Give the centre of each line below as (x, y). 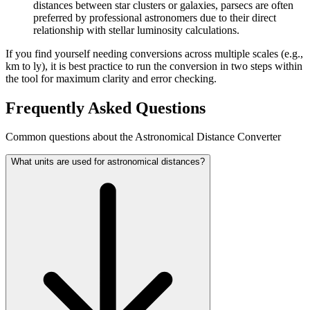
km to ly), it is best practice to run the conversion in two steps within (154, 66)
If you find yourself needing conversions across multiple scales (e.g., (154, 53)
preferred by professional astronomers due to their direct (155, 17)
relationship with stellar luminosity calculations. (136, 30)
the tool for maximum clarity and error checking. (111, 78)
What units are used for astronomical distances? (108, 162)
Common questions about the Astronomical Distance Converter (143, 137)
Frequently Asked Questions (106, 108)
